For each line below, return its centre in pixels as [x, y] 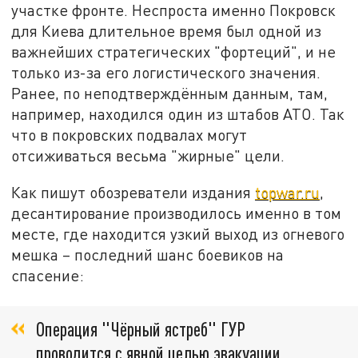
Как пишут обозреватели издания [133, 192]
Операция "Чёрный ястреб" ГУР [141, 329]
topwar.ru [288, 192]
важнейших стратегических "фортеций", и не [174, 51]
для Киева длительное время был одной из [167, 30]
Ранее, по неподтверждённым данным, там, [170, 93]
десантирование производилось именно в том [177, 213]
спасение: [48, 275]
